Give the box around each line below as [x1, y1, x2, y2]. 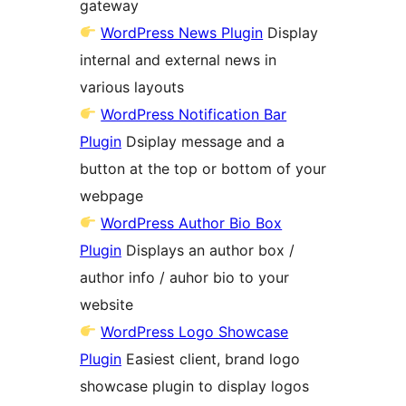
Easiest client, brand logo [121, 349, 300, 368]
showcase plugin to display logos [80, 376, 309, 395]
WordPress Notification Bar [101, 104, 287, 123]
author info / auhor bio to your [80, 267, 289, 286]
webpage [80, 186, 143, 205]
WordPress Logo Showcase [101, 322, 289, 341]
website [80, 295, 133, 314]
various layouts [80, 77, 184, 96]
